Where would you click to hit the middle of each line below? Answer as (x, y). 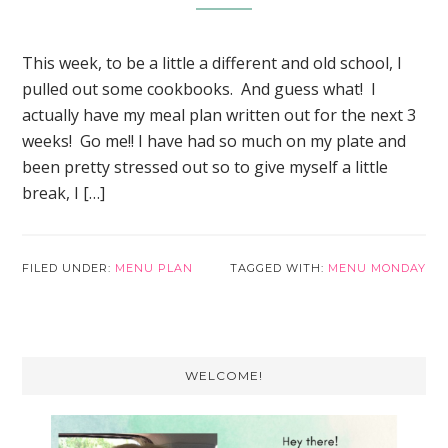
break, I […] (64, 193)
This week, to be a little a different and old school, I (212, 63)
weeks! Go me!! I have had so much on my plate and (214, 141)
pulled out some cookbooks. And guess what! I (199, 89)
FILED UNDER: (69, 268)
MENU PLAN (154, 268)
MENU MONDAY (376, 268)
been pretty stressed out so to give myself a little (205, 167)
